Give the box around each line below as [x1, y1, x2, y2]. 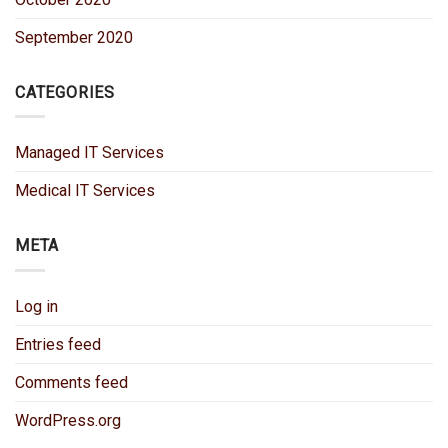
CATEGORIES [15, 82, 115, 102]
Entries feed [15, 334, 101, 354]
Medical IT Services [15, 181, 155, 201]
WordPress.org [15, 410, 121, 430]
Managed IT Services [15, 143, 164, 163]
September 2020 [15, 27, 133, 47]
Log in [15, 296, 58, 316]
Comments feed [15, 372, 128, 392]
